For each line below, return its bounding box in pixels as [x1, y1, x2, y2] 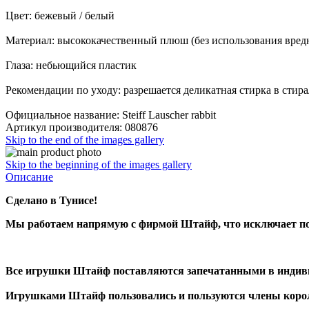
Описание [6, 170, 53, 183]
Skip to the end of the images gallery [6, 133, 164, 146]
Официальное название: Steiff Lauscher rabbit [6, 108, 216, 121]
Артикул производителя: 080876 [6, 121, 158, 133]
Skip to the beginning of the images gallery [6, 158, 192, 170]
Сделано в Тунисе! [6, 194, 97, 206]
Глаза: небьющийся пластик [6, 59, 137, 71]
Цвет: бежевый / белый [6, 9, 114, 21]
